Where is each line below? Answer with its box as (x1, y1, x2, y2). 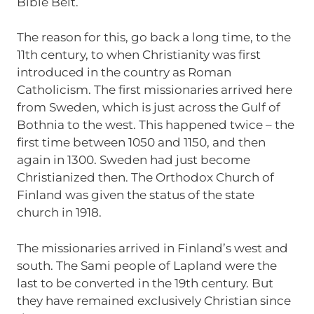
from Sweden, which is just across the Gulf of (16, 100, 280, 114)
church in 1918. (16, 205, 102, 219)
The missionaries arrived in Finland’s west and (16, 240, 288, 255)
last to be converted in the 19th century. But (16, 275, 273, 290)
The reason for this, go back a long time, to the (16, 30, 291, 44)
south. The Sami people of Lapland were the (16, 258, 277, 273)
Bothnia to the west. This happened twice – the (16, 118, 294, 132)
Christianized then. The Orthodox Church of (16, 170, 274, 184)
